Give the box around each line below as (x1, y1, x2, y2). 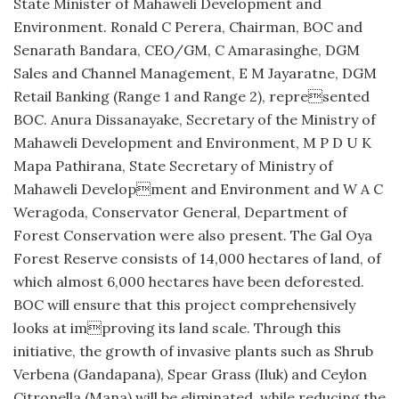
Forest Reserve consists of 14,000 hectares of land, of (13, 249, 381, 268)
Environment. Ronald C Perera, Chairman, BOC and (13, 18, 362, 37)
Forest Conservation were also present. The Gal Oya (13, 226, 372, 245)
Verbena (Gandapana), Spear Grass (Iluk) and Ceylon (13, 365, 367, 384)
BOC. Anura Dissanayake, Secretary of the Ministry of (13, 110, 376, 129)
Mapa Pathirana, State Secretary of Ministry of (13, 157, 333, 175)
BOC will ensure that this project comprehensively (13, 296, 355, 314)
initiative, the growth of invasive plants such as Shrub (13, 342, 373, 361)
